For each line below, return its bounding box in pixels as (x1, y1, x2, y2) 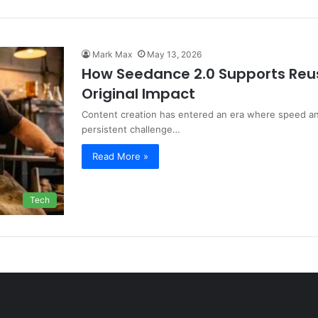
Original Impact (82, 84, 195, 104)
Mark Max (92, 49, 132, 60)
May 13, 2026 (147, 49, 202, 60)
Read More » (92, 150, 148, 162)
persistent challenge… (82, 124, 180, 135)
